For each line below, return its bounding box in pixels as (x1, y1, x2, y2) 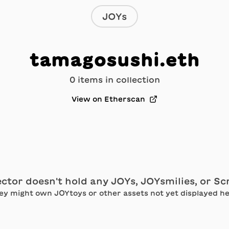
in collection (102, 76, 160, 84)
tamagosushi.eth (29, 50, 200, 68)
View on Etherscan (72, 96, 145, 103)
